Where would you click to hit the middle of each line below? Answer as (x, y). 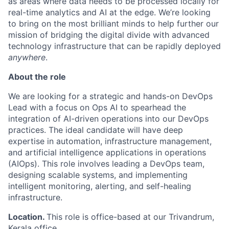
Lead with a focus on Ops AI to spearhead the (97, 107)
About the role (37, 77)
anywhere (27, 57)
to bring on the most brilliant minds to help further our (113, 24)
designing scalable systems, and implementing (98, 175)
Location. (27, 217)
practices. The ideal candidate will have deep (96, 130)
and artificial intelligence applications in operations (107, 152)
